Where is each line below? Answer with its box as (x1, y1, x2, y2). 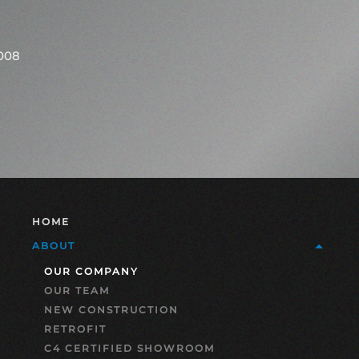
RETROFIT (44, 322, 107, 335)
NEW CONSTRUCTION (44, 303, 179, 316)
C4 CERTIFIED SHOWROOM (44, 341, 215, 354)
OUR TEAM (44, 284, 110, 296)
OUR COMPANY (44, 264, 139, 277)
